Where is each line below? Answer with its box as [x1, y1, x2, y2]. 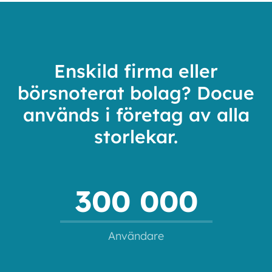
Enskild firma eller [54, 59, 218, 83]
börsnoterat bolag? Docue [18, 81, 254, 105]
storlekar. [94, 125, 178, 149]
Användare [108, 229, 164, 243]
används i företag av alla [22, 103, 250, 127]
